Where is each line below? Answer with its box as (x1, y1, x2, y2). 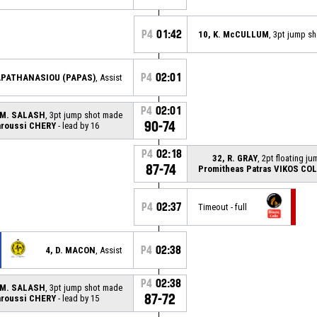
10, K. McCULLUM (198, 28, 269, 40)
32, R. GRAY (212, 152, 258, 163)
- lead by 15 (56, 292, 99, 304)
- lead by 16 (56, 120, 99, 131)
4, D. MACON (45, 244, 96, 255)
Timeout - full (198, 201, 247, 212)
